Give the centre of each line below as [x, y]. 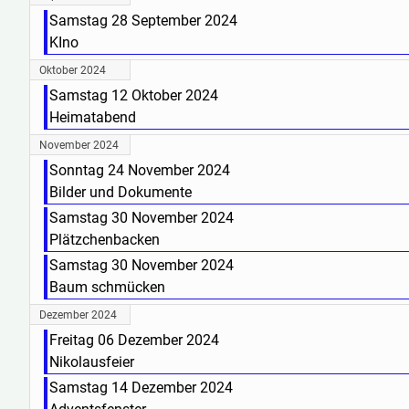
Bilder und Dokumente [121, 193]
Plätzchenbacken [105, 240]
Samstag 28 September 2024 [143, 21]
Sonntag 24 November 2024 [140, 171]
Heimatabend [93, 118]
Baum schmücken [107, 288]
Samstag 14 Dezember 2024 [141, 388]
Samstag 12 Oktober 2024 [134, 96]
